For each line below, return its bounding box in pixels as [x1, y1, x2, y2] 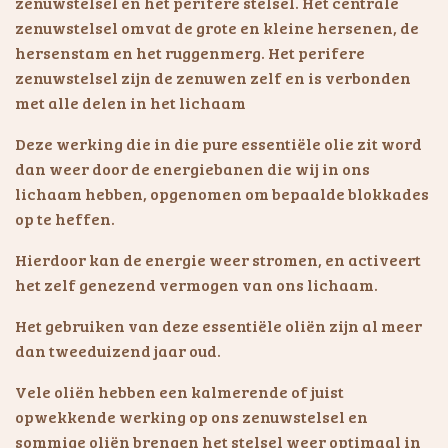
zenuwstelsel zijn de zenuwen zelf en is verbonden [15, 66, 411, 88]
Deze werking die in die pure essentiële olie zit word [15, 132, 422, 154]
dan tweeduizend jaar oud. [15, 339, 221, 361]
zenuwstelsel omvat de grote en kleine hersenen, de [15, 16, 419, 38]
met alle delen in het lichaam [15, 91, 246, 113]
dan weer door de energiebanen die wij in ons [15, 157, 370, 179]
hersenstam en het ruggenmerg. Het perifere [15, 41, 365, 63]
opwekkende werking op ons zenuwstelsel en [15, 405, 368, 427]
